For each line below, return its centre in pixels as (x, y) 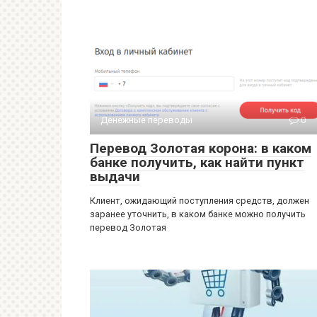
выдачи (115, 177)
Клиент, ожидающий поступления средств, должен (200, 201)
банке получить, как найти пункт (197, 162)
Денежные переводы (146, 120)
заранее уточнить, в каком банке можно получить (198, 214)
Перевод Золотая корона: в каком (201, 148)
